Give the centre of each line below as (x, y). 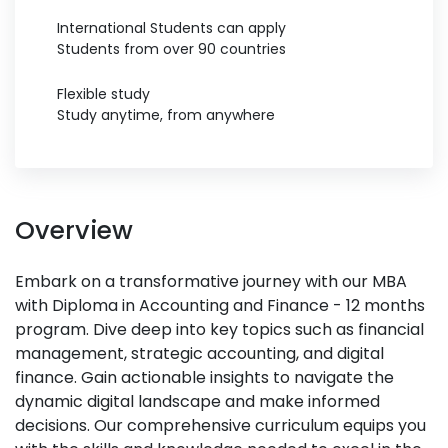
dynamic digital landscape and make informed (197, 401)
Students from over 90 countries (171, 49)
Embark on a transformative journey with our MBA (211, 281)
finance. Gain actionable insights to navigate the (204, 377)
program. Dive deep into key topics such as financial (219, 329)
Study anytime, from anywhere (166, 115)
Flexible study (103, 94)
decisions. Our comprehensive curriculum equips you (220, 425)
